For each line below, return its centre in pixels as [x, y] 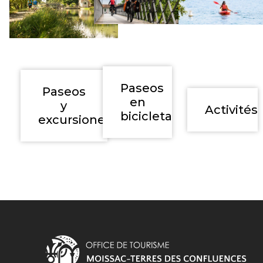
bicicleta [146, 117]
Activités [232, 109]
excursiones [75, 120]
